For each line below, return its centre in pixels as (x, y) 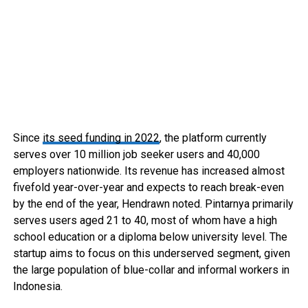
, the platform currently (213, 138)
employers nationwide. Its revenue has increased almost (148, 171)
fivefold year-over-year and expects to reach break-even (148, 187)
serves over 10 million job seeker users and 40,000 (136, 154)
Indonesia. (37, 286)
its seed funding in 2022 (101, 138)
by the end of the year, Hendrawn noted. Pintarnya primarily (153, 204)
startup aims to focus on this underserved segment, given (151, 253)
